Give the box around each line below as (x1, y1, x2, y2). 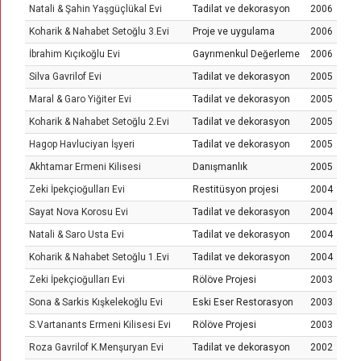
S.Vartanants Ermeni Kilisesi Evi (29, 319, 171, 330)
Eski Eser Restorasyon (193, 297, 293, 308)
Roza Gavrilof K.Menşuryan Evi (29, 342, 164, 353)
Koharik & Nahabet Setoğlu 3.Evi (29, 26, 169, 37)
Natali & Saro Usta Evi (29, 229, 124, 240)
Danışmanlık (193, 161, 247, 172)
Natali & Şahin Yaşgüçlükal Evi (29, 3, 162, 15)
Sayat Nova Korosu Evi (29, 206, 128, 218)
